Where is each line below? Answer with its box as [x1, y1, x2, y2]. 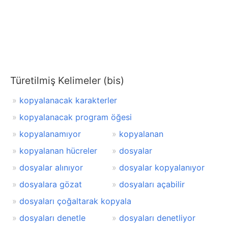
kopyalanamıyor [19, 129, 81, 139]
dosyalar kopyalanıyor [119, 162, 205, 173]
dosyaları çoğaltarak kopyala [19, 196, 131, 207]
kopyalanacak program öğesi [19, 112, 132, 123]
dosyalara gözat [19, 179, 82, 190]
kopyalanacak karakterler [19, 95, 117, 106]
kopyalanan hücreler [19, 146, 97, 156]
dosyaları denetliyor [119, 213, 195, 223]
